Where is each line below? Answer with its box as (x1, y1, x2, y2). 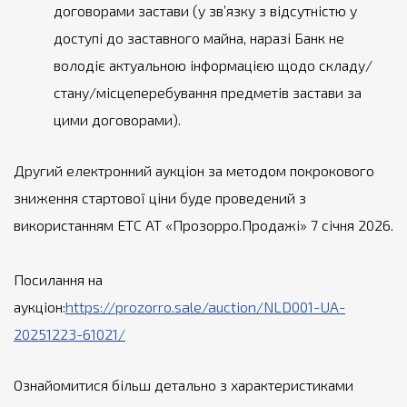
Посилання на (14, 271, 103, 288)
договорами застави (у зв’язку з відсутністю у (54, 2, 357, 19)
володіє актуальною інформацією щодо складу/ (54, 56, 372, 74)
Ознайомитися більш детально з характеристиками (14, 376, 353, 393)
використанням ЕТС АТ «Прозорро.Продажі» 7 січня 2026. (14, 216, 393, 233)
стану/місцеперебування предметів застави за (54, 84, 362, 101)
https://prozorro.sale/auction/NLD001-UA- (65, 298, 345, 315)
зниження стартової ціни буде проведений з (14, 189, 306, 206)
